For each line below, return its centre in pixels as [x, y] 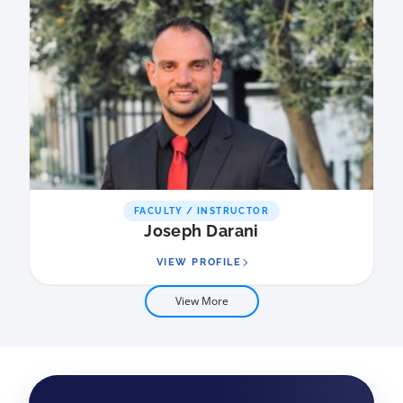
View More [201, 301]
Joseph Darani [201, 231]
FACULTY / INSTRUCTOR [201, 211]
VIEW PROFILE [199, 263]
